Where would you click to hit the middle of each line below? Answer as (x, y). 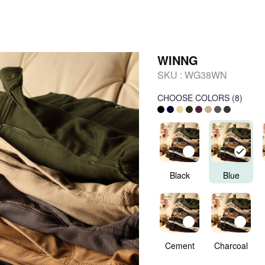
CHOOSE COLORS (193, 98)
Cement (180, 245)
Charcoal (231, 245)
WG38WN (206, 75)
